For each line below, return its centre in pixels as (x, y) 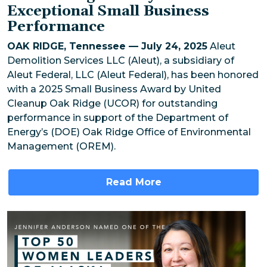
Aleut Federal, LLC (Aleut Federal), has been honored (133, 75)
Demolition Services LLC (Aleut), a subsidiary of (121, 61)
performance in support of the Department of (118, 118)
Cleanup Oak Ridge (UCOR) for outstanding (112, 104)
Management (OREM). (61, 147)
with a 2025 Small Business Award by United (114, 89)
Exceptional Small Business (108, 12)
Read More (133, 182)
